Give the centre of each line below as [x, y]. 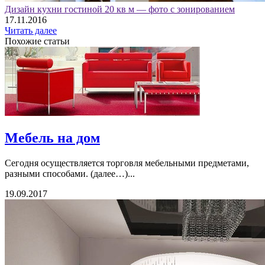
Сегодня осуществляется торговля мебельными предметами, [127, 163]
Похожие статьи [37, 41]
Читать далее [31, 31]
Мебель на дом [52, 138]
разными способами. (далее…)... [70, 174]
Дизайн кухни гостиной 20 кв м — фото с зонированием [120, 9]
